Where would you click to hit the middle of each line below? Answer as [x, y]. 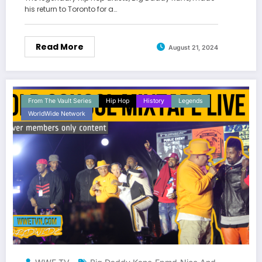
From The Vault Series [60, 101]
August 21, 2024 [193, 47]
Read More [60, 47]
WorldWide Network [57, 114]
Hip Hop [118, 101]
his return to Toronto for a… [71, 9]
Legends [191, 101]
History [154, 101]
